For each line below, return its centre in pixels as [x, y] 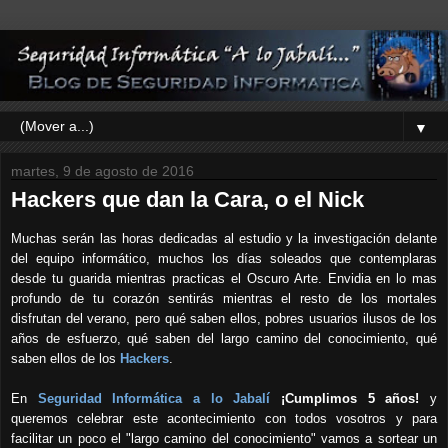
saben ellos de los [65, 359]
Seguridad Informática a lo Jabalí [154, 399]
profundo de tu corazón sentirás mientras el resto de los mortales [224, 299]
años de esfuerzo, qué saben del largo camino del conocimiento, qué [224, 339]
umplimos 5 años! [357, 399]
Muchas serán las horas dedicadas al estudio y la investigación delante [224, 239]
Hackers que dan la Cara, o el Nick [187, 199]
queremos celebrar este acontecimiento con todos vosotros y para [224, 419]
